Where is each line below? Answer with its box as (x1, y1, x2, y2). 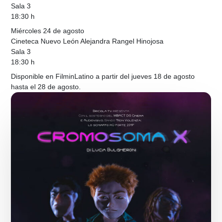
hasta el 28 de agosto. (11, 83, 81, 91)
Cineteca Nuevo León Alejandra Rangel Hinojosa (11, 37, 164, 46)
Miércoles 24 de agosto (11, 27, 85, 35)
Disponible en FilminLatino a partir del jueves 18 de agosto (11, 72, 195, 81)
